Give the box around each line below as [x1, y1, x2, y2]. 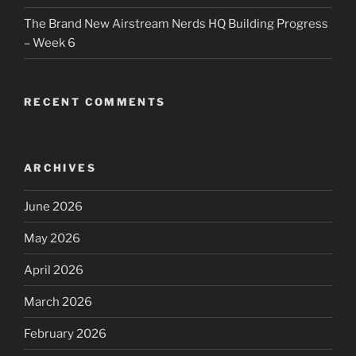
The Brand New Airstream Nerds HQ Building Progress [24, 16, 328, 31]
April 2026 [24, 262, 83, 277]
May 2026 [24, 230, 80, 246]
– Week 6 [24, 35, 75, 50]
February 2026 [24, 326, 106, 341]
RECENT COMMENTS [24, 95, 166, 109]
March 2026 [24, 294, 92, 309]
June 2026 [24, 199, 83, 214]
